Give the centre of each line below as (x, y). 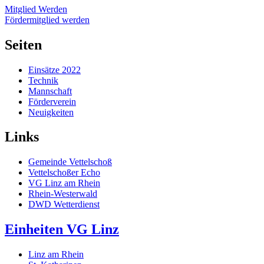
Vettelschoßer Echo (64, 173)
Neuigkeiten (51, 112)
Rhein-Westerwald (63, 194)
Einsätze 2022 (55, 70)
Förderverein (52, 101)
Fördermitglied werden (47, 19)
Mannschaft (50, 91)
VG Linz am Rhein (64, 183)
